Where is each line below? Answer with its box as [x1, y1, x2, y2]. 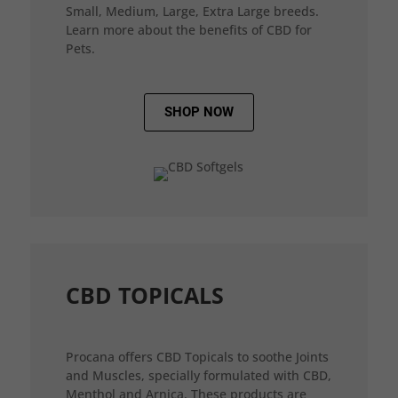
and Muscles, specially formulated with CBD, [65, 367, 331, 384]
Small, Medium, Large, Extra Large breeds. [65, 3, 319, 20]
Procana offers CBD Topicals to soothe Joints [65, 348, 329, 365]
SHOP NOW [163, 104, 234, 120]
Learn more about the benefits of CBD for [65, 21, 312, 38]
